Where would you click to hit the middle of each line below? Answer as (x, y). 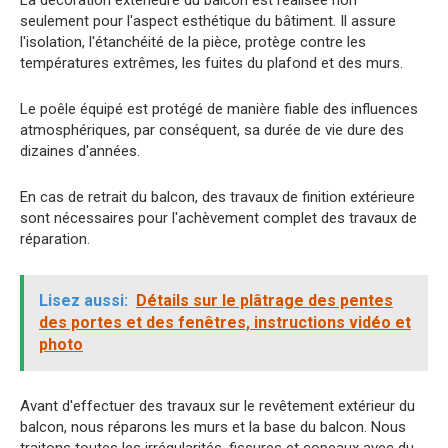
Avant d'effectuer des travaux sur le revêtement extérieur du (217, 405)
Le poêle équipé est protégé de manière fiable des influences (219, 108)
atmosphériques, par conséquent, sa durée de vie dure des (212, 129)
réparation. (55, 238)
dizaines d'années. (80, 150)
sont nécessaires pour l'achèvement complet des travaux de (218, 217)
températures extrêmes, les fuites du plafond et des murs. (211, 62)
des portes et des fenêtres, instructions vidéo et (225, 322)
